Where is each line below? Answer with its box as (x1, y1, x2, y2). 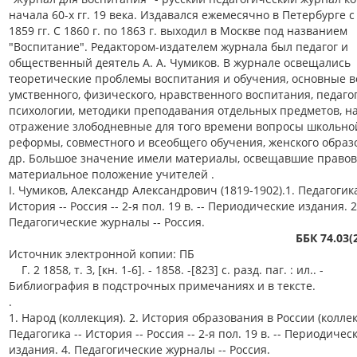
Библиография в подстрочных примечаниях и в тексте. (9, 278, 316, 293)
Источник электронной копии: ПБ (9, 246, 194, 261)
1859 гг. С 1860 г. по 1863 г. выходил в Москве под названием (9, 23, 347, 38)
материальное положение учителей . (9, 167, 214, 182)
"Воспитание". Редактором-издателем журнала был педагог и (9, 39, 348, 54)
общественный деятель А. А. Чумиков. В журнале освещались (9, 55, 351, 70)
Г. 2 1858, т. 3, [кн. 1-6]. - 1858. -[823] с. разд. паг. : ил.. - (9, 262, 324, 277)
